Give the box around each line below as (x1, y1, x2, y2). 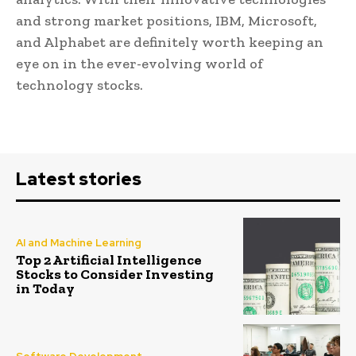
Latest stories (16, 167, 141, 191)
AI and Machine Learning (16, 235, 141, 250)
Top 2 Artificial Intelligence (16, 250, 202, 269)
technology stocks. (16, 75, 143, 94)
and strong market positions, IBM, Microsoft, (16, 11, 317, 29)
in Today (16, 279, 75, 297)
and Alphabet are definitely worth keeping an (16, 33, 323, 51)
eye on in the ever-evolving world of (16, 54, 263, 72)
